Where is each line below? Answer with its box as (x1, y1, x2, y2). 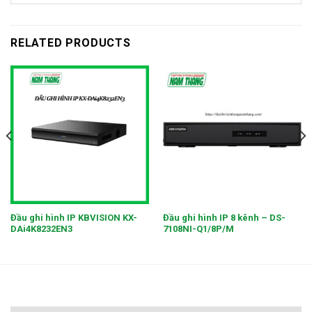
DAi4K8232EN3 (10, 224, 72, 235)
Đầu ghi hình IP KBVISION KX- (10, 212, 137, 224)
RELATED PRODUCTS (10, 36, 131, 49)
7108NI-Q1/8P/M (162, 224, 234, 235)
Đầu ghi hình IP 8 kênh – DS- (162, 212, 286, 224)
